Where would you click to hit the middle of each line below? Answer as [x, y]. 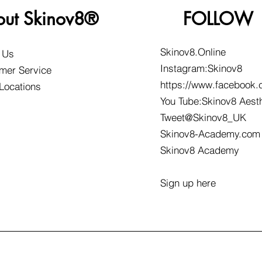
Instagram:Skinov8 [201, 68]
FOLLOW [218, 19]
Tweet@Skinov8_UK [203, 118]
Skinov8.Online [193, 52]
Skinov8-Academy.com [210, 134]
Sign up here [188, 183]
